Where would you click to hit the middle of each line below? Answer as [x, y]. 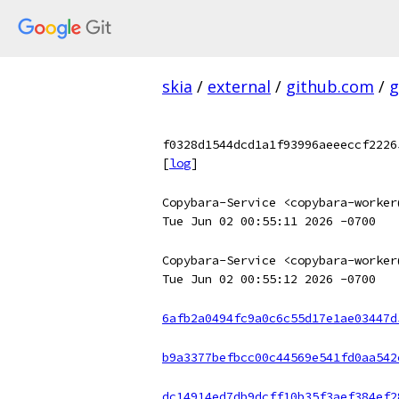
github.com [330, 86]
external [239, 86]
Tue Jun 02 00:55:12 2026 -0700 [269, 279]
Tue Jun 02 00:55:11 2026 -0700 [269, 221]
